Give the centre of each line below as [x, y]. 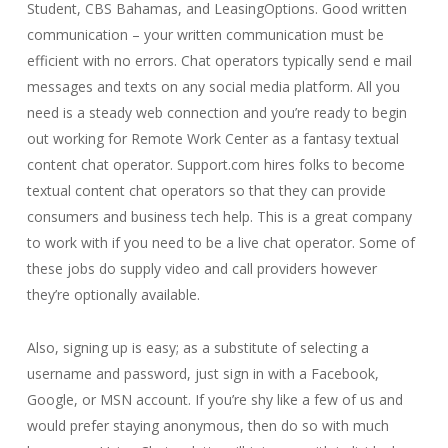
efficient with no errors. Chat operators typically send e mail [219, 60]
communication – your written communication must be [205, 34]
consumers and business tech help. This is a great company [219, 216]
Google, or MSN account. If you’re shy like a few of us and [214, 399]
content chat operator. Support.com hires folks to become [215, 164]
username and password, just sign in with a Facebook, [202, 373]
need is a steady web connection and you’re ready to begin [216, 112]
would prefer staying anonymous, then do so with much [207, 425]
